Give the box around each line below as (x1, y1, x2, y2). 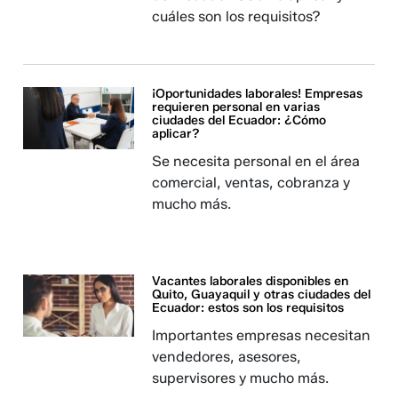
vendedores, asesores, (152, 348, 302, 365)
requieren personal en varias (152, 99, 321, 115)
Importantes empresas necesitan (152, 327, 371, 344)
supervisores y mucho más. (152, 370, 330, 386)
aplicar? (152, 126, 201, 141)
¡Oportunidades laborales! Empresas (152, 86, 363, 101)
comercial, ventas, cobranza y (152, 174, 351, 191)
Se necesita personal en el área (152, 153, 361, 170)
